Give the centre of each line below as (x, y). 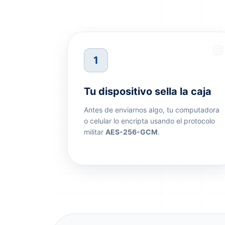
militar (95, 132)
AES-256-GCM (132, 132)
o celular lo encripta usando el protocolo (149, 121)
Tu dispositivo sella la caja (148, 91)
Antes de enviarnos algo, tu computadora (152, 110)
